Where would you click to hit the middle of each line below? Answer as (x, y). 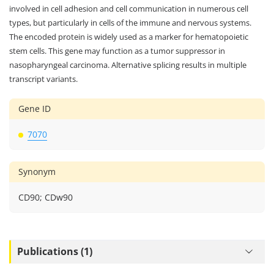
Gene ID (35, 108)
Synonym (37, 171)
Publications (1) (55, 252)
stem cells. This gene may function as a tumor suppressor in (117, 50)
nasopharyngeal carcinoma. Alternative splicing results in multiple (128, 65)
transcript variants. (43, 79)
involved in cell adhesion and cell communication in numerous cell (129, 8)
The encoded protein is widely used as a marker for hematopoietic (129, 36)
